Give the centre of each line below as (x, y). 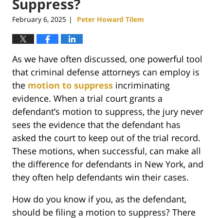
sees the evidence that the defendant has (96, 124)
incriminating (141, 85)
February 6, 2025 (39, 19)
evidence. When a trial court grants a (87, 98)
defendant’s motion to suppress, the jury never (108, 111)
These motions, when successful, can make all (107, 151)
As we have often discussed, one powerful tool (107, 59)
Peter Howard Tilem (110, 19)
